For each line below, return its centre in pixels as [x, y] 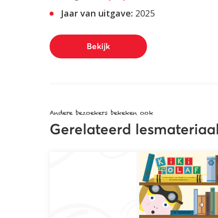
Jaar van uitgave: [97, 13]
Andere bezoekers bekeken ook [101, 112]
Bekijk [98, 47]
